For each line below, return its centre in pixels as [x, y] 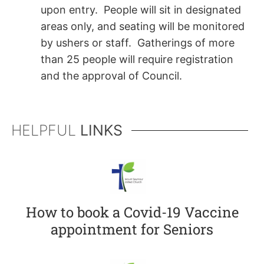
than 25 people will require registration [137, 60]
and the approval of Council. [111, 76]
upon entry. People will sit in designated [141, 10]
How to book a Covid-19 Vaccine [132, 212]
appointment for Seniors [132, 229]
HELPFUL [45, 130]
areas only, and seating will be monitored [142, 27]
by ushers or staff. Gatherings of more [137, 43]
